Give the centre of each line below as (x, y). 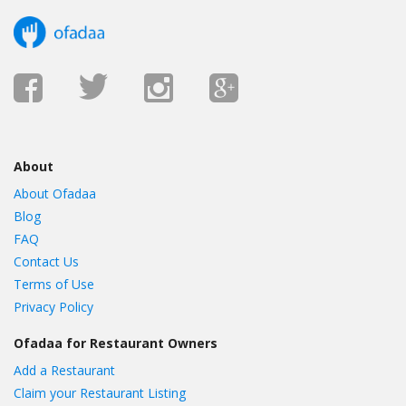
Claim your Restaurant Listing (100, 393)
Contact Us (46, 262)
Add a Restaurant (64, 371)
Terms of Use (54, 285)
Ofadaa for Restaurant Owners (116, 343)
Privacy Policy (53, 307)
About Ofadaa (55, 194)
